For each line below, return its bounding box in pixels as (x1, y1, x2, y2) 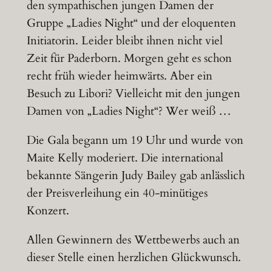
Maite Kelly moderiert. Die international (26, 149, 223, 166)
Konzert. (26, 202, 69, 219)
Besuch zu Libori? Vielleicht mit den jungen (26, 85, 240, 101)
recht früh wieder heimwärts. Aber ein (26, 67, 212, 84)
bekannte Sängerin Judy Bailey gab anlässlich (26, 167, 245, 183)
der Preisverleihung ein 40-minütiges (26, 185, 208, 201)
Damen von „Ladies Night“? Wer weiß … (26, 103, 231, 119)
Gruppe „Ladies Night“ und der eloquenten (26, 15, 236, 31)
